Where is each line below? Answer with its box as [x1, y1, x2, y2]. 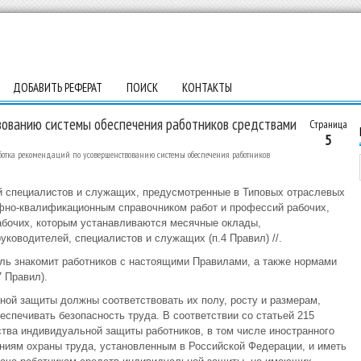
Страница [309, 117, 347, 131]
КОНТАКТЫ [181, 80, 232, 95]
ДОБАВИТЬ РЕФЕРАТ [12, 80, 102, 95]
